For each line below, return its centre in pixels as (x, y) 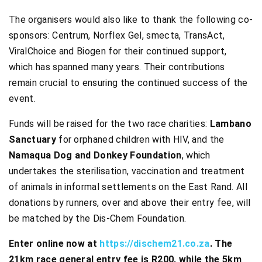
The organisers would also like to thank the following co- (131, 19)
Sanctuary (32, 139)
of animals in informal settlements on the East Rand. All (128, 187)
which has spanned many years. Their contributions (117, 67)
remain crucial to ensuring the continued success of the (128, 82)
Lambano (230, 123)
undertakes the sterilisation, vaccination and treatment (127, 171)
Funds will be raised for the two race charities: (109, 123)
